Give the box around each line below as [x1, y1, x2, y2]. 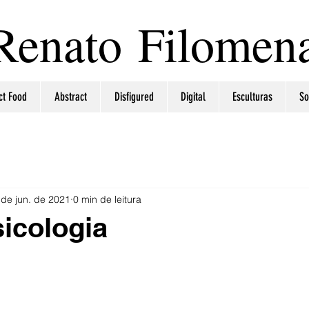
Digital [181, 90, 206, 103]
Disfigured [114, 90, 154, 103]
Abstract [54, 90, 87, 103]
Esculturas [232, 90, 272, 103]
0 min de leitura [73, 192, 141, 206]
